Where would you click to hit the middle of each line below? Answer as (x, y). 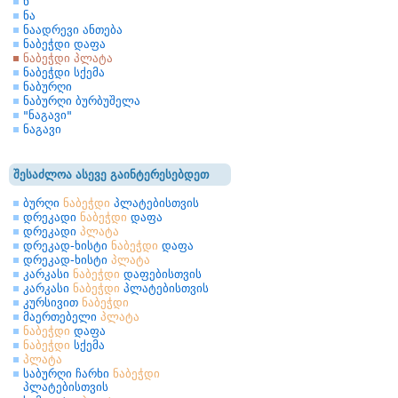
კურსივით (52, 302)
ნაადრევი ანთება (73, 30)
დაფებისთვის (161, 274)
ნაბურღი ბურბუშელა (82, 101)
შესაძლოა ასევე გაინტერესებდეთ (111, 175)
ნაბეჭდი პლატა (68, 58)
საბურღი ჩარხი (68, 374)
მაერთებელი (62, 317)
